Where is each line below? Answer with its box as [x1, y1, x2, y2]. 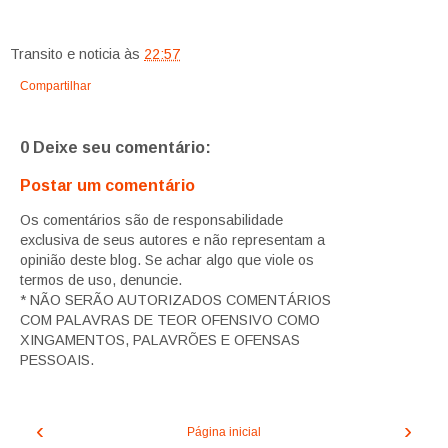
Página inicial [187, 425, 261, 440]
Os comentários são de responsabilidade [20, 212, 283, 229]
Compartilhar [20, 79, 91, 94]
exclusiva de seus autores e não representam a [20, 232, 325, 249]
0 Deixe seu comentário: [20, 139, 211, 157]
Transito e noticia [10, 46, 120, 63]
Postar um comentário [20, 177, 195, 195]
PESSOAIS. [20, 352, 94, 369]
